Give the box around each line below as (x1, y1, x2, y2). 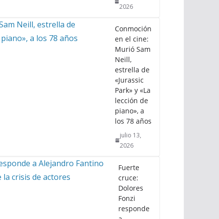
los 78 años (115, 116, 152, 126)
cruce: (118, 173, 138, 182)
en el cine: (115, 34, 149, 44)
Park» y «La (115, 85, 151, 95)
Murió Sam (115, 44, 151, 54)
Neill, (115, 54, 131, 64)
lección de (115, 95, 148, 105)
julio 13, (120, 131, 142, 139)
